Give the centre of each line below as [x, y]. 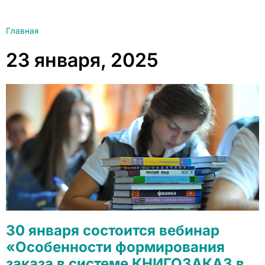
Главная [22, 31]
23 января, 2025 [82, 60]
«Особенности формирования [115, 247]
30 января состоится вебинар [113, 230]
